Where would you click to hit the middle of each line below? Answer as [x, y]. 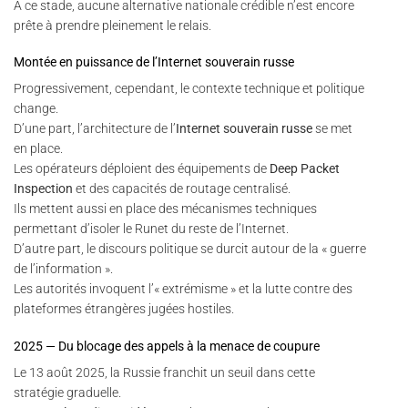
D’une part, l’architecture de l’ [95, 129]
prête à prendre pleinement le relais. [112, 26]
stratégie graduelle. [67, 392]
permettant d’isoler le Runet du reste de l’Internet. [151, 229]
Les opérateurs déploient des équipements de [142, 169]
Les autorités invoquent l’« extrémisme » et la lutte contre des [183, 289]
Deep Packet [305, 169]
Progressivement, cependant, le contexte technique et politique [189, 89]
